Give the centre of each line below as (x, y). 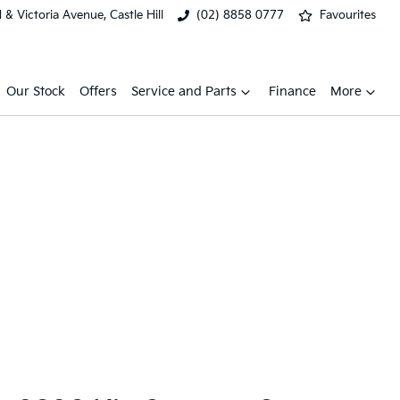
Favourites (348, 15)
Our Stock (36, 92)
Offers (98, 92)
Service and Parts (184, 92)
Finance (292, 92)
